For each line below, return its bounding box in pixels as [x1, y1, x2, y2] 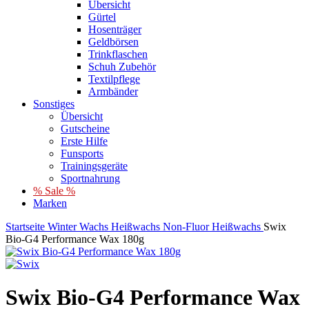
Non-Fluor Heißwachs [163, 221, 261, 232]
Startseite [6, 221, 45, 232]
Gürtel [88, 11, 116, 23]
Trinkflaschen [88, 48, 148, 60]
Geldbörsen [88, 36, 139, 48]
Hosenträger [88, 23, 141, 35]
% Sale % [33, 185, 75, 197]
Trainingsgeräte [61, 160, 128, 172]
